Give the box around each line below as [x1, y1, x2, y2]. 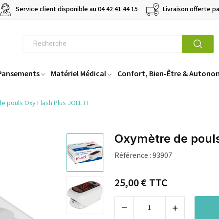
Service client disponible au [14, 4, 98, 15]
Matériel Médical [51, 68, 106, 79]
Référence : [114, 150, 151, 161]
